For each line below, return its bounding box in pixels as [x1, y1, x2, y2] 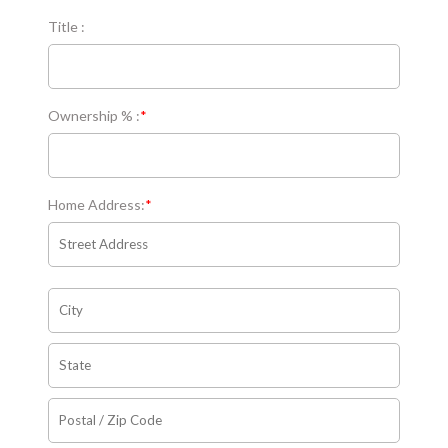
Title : [48, 17, 86, 35]
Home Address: [48, 195, 146, 213]
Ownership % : [48, 106, 141, 124]
